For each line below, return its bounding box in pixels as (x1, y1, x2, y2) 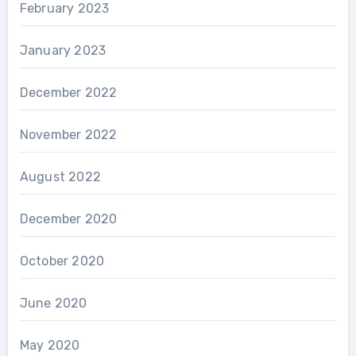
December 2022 (19, 84, 118, 100)
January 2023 (19, 42, 106, 58)
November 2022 (19, 126, 118, 142)
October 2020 (19, 253, 105, 269)
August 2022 (19, 168, 101, 184)
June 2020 (19, 295, 87, 311)
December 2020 (19, 211, 118, 226)
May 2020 (19, 337, 80, 353)
